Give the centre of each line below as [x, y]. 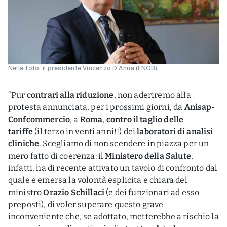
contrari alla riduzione [70, 95]
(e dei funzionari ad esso [152, 192]
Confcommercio [39, 119]
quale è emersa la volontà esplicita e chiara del [98, 180]
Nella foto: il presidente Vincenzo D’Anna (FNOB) [83, 68]
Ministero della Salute [148, 156]
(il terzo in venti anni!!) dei [85, 131]
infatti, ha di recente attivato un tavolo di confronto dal [113, 168]
